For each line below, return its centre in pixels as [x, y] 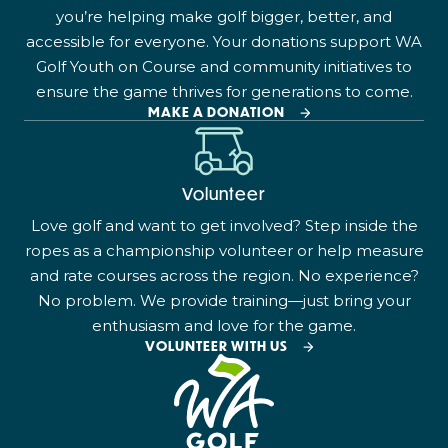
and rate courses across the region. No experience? [224, 276]
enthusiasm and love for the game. [224, 326]
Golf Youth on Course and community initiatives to [224, 67]
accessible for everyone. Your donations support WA [224, 42]
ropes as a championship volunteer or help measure [224, 251]
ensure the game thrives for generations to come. [224, 92]
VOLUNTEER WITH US [217, 346]
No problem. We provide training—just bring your [224, 301]
